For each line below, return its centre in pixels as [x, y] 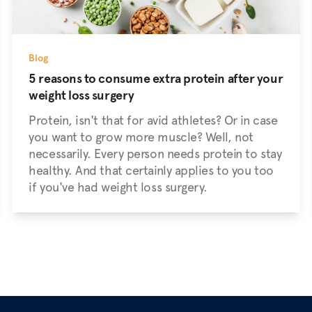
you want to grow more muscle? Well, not [141, 137]
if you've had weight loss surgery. [118, 187]
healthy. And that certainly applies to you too [151, 170]
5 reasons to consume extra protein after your [156, 78]
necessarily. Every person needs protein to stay [155, 154]
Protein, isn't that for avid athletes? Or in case [153, 120]
